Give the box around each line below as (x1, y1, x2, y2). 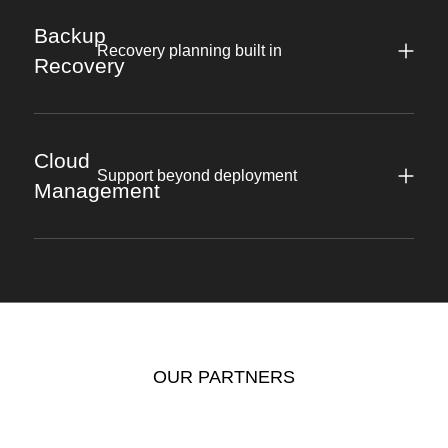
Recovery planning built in (97, 42, 283, 60)
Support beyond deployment (97, 167, 298, 185)
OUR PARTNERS (152, 367, 295, 388)
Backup (33, 24, 106, 48)
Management (33, 179, 160, 203)
